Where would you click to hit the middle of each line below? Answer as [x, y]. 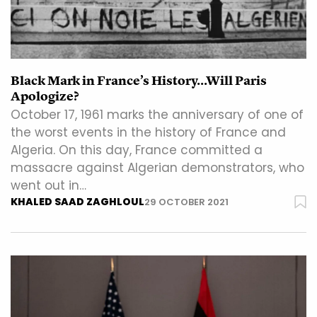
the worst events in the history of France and [148, 133]
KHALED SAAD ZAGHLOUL [77, 202]
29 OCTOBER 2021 [186, 202]
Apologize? [45, 97]
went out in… [48, 186]
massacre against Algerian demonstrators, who [157, 168]
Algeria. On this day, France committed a [137, 150]
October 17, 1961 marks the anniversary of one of [157, 115]
